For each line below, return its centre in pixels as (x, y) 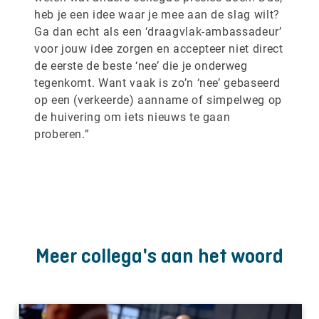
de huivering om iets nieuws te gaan (132, 116)
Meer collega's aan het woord (159, 256)
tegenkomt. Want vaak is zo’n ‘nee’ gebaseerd (157, 82)
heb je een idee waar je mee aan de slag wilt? (157, 14)
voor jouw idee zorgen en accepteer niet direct (159, 48)
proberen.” (62, 134)
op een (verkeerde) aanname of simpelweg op (158, 99)
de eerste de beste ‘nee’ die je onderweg (141, 65)
